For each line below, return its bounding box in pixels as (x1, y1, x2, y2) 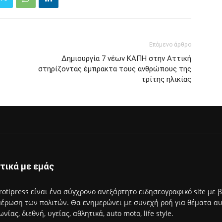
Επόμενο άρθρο (149, 41, 191, 48)
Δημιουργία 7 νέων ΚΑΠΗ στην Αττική (61, 54, 191, 63)
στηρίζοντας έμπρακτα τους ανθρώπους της (38, 64, 191, 73)
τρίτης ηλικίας (141, 75, 191, 84)
